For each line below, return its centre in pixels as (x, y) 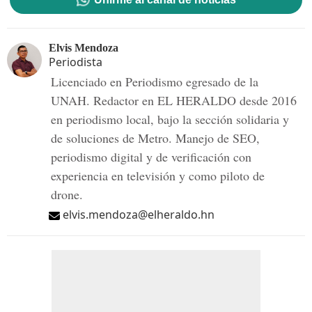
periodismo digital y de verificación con (151, 157)
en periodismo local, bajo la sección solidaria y (170, 119)
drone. (67, 194)
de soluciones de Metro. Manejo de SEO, (155, 138)
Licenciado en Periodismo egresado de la (155, 81)
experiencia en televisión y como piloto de (158, 175)
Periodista (76, 62)
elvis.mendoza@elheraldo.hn (139, 214)
